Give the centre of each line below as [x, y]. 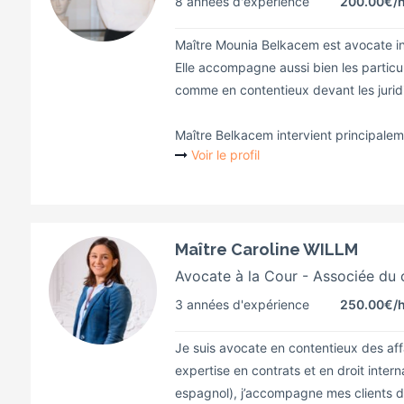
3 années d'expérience [242, 304]
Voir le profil [225, 155]
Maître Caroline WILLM [266, 249]
